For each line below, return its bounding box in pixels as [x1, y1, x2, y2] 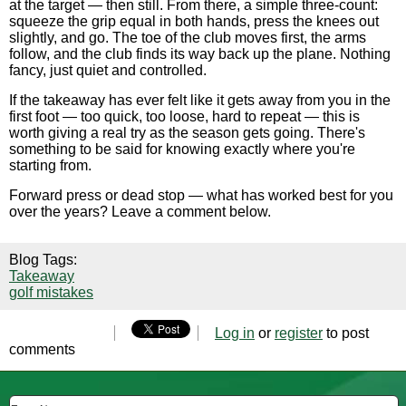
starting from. [9, 158, 92, 173]
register [275, 325, 323, 341]
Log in [215, 325, 255, 341]
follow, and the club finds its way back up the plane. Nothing [9, 46, 391, 62]
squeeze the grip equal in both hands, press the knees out [9, 14, 379, 29]
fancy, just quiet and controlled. [9, 63, 207, 78]
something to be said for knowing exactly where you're [9, 141, 355, 157]
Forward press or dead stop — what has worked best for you [9, 188, 393, 203]
